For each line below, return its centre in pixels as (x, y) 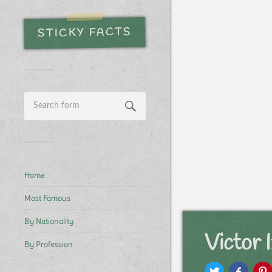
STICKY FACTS (85, 33)
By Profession (49, 244)
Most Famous (47, 198)
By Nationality (49, 221)
